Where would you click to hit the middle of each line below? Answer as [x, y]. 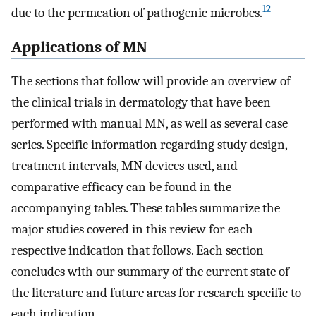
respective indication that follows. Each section [138, 251]
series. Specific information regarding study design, [149, 145]
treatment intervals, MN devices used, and [124, 166]
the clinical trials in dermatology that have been [141, 103]
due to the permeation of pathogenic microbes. [137, 12]
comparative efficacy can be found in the [121, 187]
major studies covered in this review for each [132, 230]
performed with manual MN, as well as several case [150, 124]
